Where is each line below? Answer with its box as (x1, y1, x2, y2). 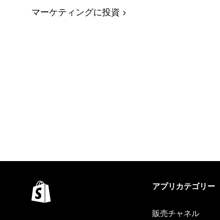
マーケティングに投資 (31, 7, 120, 18)
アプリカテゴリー (152, 181, 215, 192)
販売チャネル (152, 208, 199, 219)
